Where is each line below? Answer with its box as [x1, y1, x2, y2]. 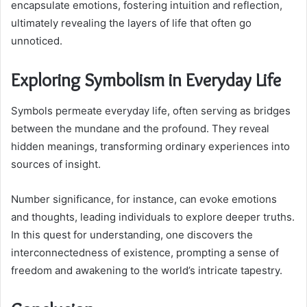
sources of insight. [11, 157, 101, 171]
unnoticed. [11, 34, 62, 48]
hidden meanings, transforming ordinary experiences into [11, 139, 290, 153]
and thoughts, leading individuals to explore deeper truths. [11, 210, 295, 223]
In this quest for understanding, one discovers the [11, 228, 253, 241]
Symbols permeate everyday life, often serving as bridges [11, 103, 291, 117]
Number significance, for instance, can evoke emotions [11, 192, 277, 206]
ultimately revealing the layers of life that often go [11, 16, 251, 30]
